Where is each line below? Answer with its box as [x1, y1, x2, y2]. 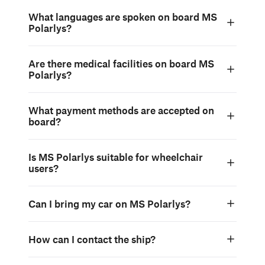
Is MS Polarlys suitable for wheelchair [28, 150, 203, 163]
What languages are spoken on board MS [28, 10, 217, 22]
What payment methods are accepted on [28, 104, 214, 116]
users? [28, 161, 59, 174]
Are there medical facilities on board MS [28, 57, 214, 69]
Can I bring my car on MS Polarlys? [28, 197, 190, 209]
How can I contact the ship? [28, 232, 156, 245]
